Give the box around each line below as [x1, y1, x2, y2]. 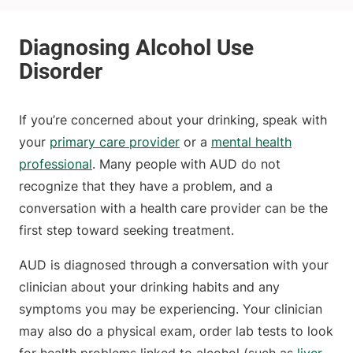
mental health [211, 134, 292, 150]
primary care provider [50, 134, 180, 150]
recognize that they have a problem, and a [19, 178, 273, 195]
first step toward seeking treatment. [19, 222, 234, 239]
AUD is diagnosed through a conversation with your [19, 257, 329, 273]
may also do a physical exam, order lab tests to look [19, 323, 333, 340]
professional [19, 156, 92, 173]
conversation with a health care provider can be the [19, 200, 328, 217]
